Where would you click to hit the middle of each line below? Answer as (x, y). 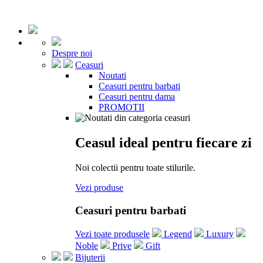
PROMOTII (122, 107)
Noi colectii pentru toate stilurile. (135, 167)
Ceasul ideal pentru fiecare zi (163, 142)
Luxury (219, 234)
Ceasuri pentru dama (137, 97)
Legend (177, 234)
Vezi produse (99, 187)
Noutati (112, 75)
